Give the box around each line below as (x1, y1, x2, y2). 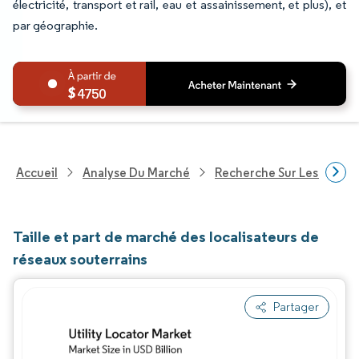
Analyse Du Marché (83, 164, 190, 180)
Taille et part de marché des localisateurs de (13, 227, 319, 246)
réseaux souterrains (13, 249, 147, 268)
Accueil (16, 164, 58, 180)
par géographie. (13, 18, 98, 33)
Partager (273, 299, 319, 314)
